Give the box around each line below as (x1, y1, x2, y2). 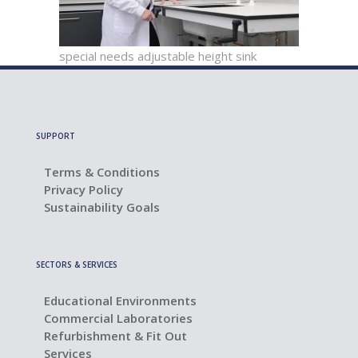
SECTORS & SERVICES (36, 259, 117, 270)
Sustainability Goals (44, 199, 160, 215)
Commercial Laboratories (44, 310, 193, 326)
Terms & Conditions (44, 164, 160, 180)
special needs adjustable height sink (59, 48, 257, 64)
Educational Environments (44, 292, 197, 308)
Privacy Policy (44, 181, 123, 197)
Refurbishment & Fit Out (44, 328, 187, 344)
